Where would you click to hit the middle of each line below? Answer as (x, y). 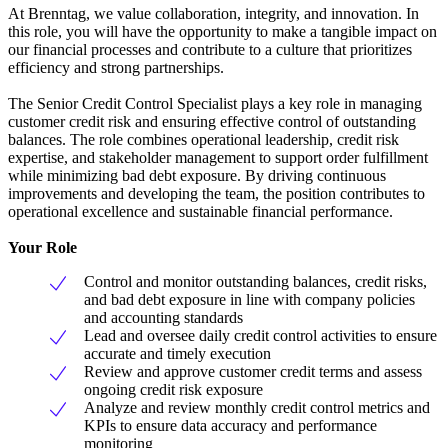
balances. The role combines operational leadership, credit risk (203, 140)
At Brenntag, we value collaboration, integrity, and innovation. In (213, 14)
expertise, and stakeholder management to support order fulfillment (218, 158)
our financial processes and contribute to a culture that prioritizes (210, 50)
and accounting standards (163, 318)
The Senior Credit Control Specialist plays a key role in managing (215, 104)
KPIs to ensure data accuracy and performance (230, 426)
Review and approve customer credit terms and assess (253, 372)
